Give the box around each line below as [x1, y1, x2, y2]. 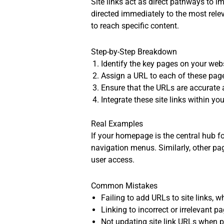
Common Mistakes [91, 181, 158, 191]
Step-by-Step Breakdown [91, 47, 177, 57]
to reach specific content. [91, 21, 179, 31]
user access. [91, 155, 135, 165]
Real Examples [91, 119, 143, 129]
